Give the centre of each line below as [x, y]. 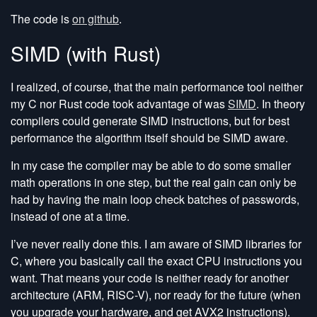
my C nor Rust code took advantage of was [119, 104]
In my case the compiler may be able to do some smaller [151, 165]
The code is [41, 19]
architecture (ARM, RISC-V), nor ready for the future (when [156, 295]
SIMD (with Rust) [86, 53]
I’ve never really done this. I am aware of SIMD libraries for [156, 244]
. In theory [281, 104]
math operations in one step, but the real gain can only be [154, 182]
